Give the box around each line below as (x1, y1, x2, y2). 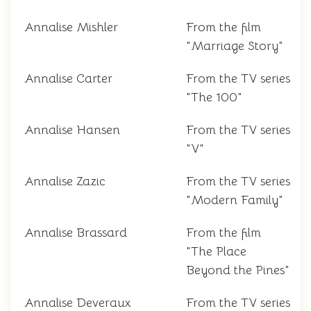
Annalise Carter (24, 71, 112, 87)
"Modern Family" (186, 192, 283, 208)
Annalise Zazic (24, 174, 106, 190)
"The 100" (186, 90, 242, 106)
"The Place (186, 244, 246, 260)
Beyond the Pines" (186, 262, 289, 278)
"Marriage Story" (186, 38, 283, 54)
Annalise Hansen (24, 122, 120, 138)
